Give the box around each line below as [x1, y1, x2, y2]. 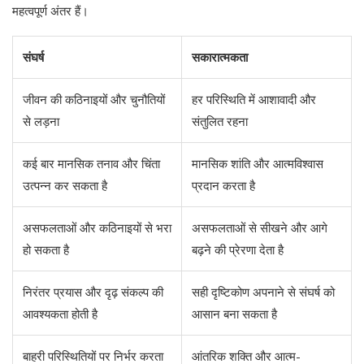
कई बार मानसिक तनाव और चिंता [23, 155, 160, 172]
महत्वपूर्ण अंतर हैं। [12, 2, 89, 19]
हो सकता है [23, 241, 69, 258]
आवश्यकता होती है [23, 305, 97, 323]
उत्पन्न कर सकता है [23, 177, 107, 194]
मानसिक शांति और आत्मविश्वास [192, 155, 323, 172]
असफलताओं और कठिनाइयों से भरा [23, 219, 171, 236]
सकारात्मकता [192, 49, 248, 66]
